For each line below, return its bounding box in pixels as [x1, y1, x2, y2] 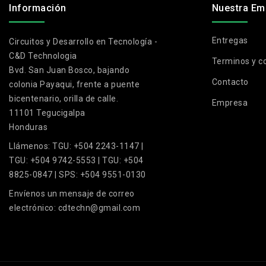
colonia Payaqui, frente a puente [9, 80, 140, 90]
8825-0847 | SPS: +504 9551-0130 [9, 170, 146, 180]
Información [9, 2, 66, 14]
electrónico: [9, 203, 58, 213]
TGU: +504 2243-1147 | [52, 141, 144, 151]
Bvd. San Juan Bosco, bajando [9, 65, 129, 75]
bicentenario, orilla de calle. [9, 94, 118, 104]
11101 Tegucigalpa [9, 108, 85, 118]
